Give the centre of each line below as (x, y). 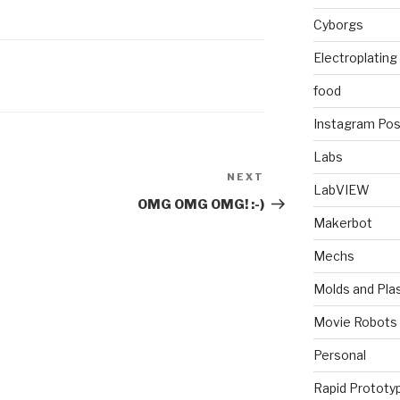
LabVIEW (341, 190)
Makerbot (342, 223)
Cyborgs (338, 25)
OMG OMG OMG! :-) (201, 205)
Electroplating (355, 58)
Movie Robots (355, 322)
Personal (339, 355)
